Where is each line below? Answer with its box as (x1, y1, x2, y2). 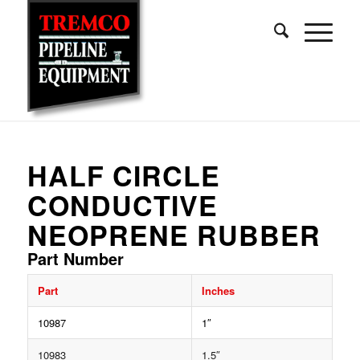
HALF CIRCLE (27, 156, 220, 194)
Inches (201, 283, 235, 298)
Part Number (27, 247, 124, 270)
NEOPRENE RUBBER (27, 215, 321, 254)
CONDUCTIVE (27, 186, 218, 224)
